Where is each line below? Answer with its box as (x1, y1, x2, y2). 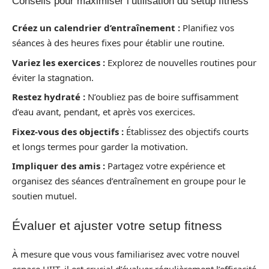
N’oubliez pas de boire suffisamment (85, 91, 238, 103)
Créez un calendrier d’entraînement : (12, 22, 180, 34)
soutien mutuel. (12, 190, 77, 202)
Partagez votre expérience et (105, 160, 225, 172)
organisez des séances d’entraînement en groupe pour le (12, 175, 246, 187)
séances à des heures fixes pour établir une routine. (12, 37, 225, 49)
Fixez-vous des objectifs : (12, 125, 124, 138)
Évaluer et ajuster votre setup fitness (12, 218, 222, 232)
